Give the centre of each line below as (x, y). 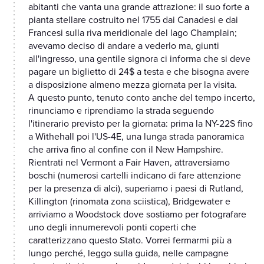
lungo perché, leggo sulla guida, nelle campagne (128, 254)
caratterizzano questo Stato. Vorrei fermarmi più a (130, 241)
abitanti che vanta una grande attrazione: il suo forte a (139, 7)
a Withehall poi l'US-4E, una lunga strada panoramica (136, 137)
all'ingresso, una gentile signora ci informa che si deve (139, 59)
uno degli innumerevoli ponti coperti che (112, 228)
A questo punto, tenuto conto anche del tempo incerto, (142, 98)
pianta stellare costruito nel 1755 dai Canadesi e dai (133, 20)
